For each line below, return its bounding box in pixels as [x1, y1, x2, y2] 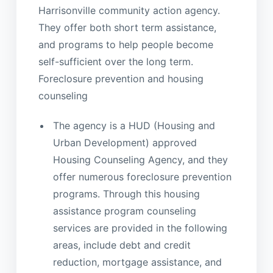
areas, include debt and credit [52, 239, 191, 252]
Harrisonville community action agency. [38, 4, 220, 16]
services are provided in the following [52, 222, 227, 235]
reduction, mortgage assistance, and [52, 256, 222, 269]
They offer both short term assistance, [38, 21, 216, 34]
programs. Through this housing [52, 188, 200, 200]
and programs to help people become [38, 38, 213, 51]
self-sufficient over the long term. [38, 55, 193, 68]
